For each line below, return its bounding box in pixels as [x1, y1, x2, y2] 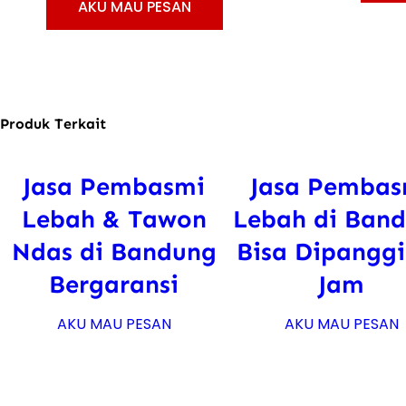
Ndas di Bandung [11, 236, 217, 266]
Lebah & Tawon [21, 203, 207, 234]
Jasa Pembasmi [23, 170, 206, 201]
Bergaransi [49, 268, 179, 299]
